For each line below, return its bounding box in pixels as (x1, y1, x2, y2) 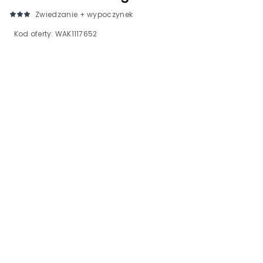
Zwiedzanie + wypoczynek (35, 9, 133, 19)
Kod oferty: (14, 29, 55, 39)
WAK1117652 (55, 29, 97, 39)
